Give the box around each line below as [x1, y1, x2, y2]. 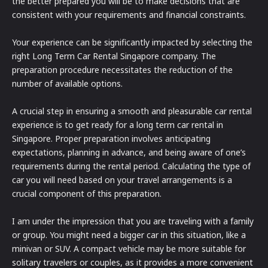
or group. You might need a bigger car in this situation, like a [12, 229, 246, 241]
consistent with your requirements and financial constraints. [12, 9, 246, 21]
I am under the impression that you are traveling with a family [12, 215, 254, 227]
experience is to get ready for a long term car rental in [12, 119, 223, 131]
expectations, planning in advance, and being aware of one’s [12, 147, 246, 159]
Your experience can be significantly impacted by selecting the [12, 36, 252, 48]
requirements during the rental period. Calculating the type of [12, 160, 251, 172]
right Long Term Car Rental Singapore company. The [12, 50, 216, 62]
